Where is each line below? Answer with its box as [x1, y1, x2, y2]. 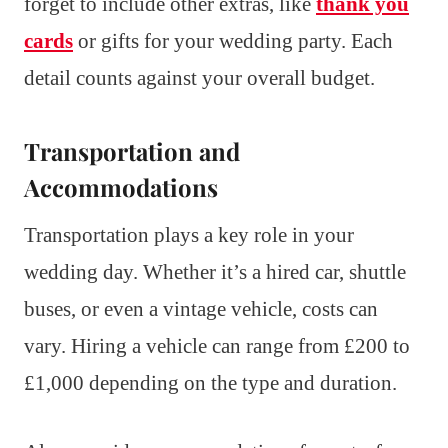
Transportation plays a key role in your [24, 223, 354, 248]
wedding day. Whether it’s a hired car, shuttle [24, 260, 406, 285]
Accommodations [24, 171, 218, 204]
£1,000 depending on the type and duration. [24, 371, 397, 396]
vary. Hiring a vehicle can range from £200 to [24, 334, 410, 359]
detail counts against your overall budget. [24, 66, 375, 91]
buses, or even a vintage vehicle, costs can [24, 297, 378, 322]
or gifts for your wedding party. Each [73, 29, 393, 54]
